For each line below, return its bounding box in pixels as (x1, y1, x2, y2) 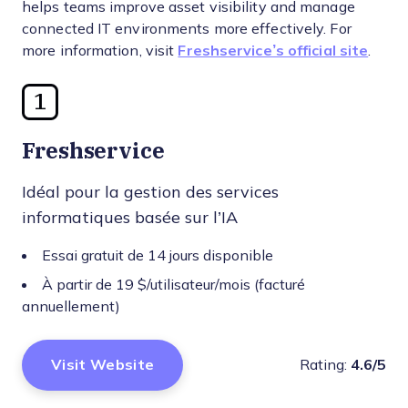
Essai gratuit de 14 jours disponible (42, 247, 273, 263)
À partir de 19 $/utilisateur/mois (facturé (42, 276, 305, 292)
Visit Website (51, 356, 155, 372)
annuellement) (22, 298, 120, 314)
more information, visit (22, 42, 178, 58)
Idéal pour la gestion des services (22, 182, 279, 201)
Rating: (300, 356, 347, 372)
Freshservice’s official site (178, 42, 369, 58)
